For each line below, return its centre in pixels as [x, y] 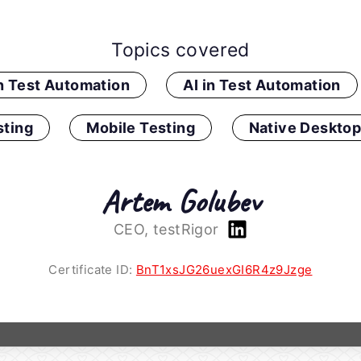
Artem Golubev [180, 202]
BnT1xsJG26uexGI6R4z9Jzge [224, 270]
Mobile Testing [141, 128]
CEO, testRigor [168, 230]
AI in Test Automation [262, 85]
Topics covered [180, 50]
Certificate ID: [92, 270]
